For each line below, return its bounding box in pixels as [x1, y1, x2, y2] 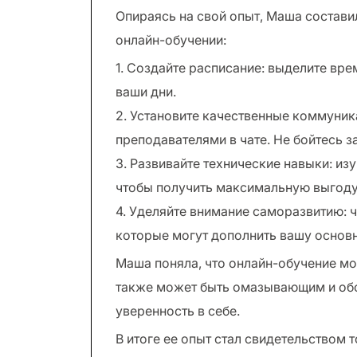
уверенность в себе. [116, 303, 240, 319]
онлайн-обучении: [116, 32, 226, 48]
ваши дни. [116, 84, 176, 100]
